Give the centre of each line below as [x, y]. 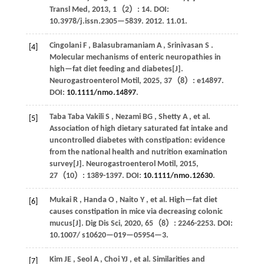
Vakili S [98, 117]
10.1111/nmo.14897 [101, 93]
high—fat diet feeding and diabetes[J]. [116, 69]
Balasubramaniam [123, 45]
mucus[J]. [67, 223]
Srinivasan [185, 45]
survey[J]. [67, 164]
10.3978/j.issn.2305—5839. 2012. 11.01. [118, 21]
